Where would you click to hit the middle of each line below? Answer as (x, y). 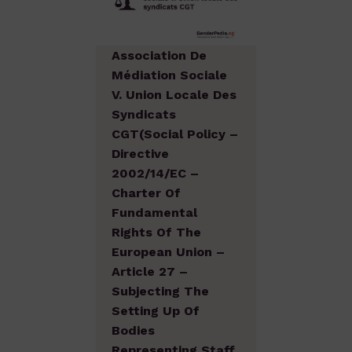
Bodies (133, 331)
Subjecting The (160, 291)
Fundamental (154, 213)
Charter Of (146, 193)
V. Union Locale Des (174, 95)
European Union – (168, 252)
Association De (159, 56)
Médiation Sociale (169, 75)
